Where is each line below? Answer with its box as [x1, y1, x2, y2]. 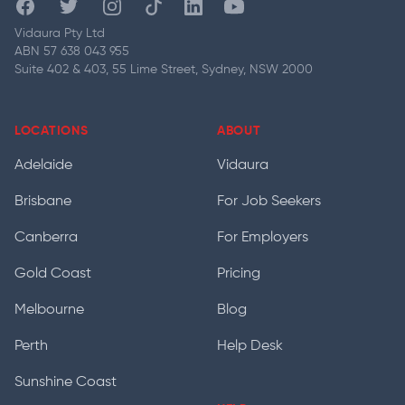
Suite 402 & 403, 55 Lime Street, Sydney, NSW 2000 [14, 63, 313, 76]
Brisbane [14, 194, 71, 209]
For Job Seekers [217, 194, 321, 209]
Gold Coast [14, 267, 91, 281]
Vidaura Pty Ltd [14, 27, 105, 40]
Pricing [217, 267, 260, 281]
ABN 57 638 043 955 [14, 45, 129, 58]
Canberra [14, 231, 78, 245]
